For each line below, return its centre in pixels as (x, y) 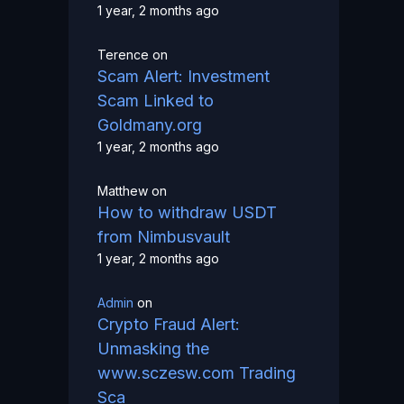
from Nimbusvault (164, 237)
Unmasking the (153, 349)
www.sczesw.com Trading (197, 373)
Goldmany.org (150, 125)
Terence (123, 55)
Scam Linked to (156, 101)
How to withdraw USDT (187, 213)
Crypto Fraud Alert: (169, 325)
